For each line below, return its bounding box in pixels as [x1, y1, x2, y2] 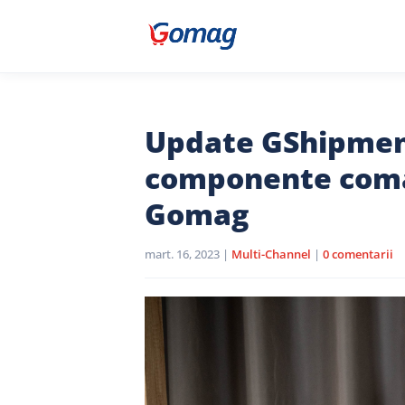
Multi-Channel [231, 246, 311, 262]
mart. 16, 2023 [145, 246, 220, 262]
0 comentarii [323, 246, 393, 262]
